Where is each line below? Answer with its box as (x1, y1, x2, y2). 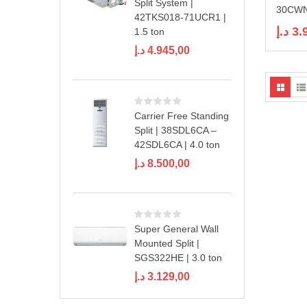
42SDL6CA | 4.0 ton (134, 138, 220, 150)
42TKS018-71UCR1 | (134, 11, 226, 23)
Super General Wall (134, 223, 219, 234)
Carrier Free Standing (134, 110, 229, 121)
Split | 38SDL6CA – (134, 124, 217, 136)
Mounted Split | (134, 237, 199, 249)
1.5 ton (134, 25, 164, 37)
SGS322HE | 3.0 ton (134, 251, 222, 263)
